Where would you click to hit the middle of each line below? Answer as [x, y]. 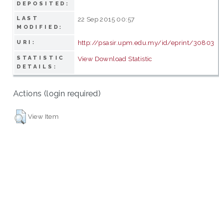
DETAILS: [37, 66]
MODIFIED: [40, 27]
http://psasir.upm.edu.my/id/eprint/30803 [146, 42]
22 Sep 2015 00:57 [106, 19]
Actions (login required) [57, 94]
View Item [43, 116]
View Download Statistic [115, 58]
